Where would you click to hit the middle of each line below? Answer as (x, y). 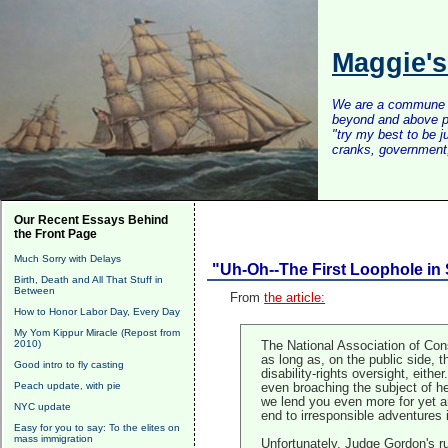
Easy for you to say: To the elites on (97, 427)
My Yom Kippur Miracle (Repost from (97, 332)
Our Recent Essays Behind (91, 220)
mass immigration (53, 438)
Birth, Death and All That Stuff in (88, 279)
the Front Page (55, 234)
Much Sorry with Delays (67, 258)
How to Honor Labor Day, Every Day (97, 311)
